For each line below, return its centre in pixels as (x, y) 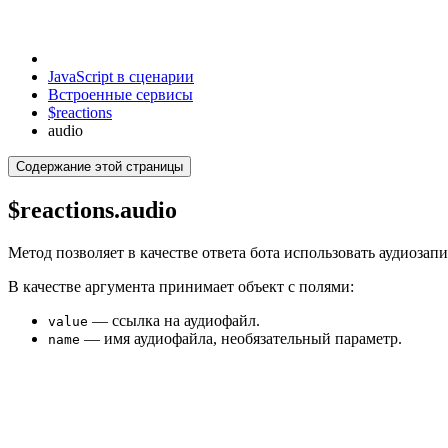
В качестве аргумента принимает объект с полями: (181, 286)
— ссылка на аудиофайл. (174, 320)
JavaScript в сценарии (121, 76)
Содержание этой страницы (99, 166)
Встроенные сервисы (120, 94)
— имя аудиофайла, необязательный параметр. (241, 338)
